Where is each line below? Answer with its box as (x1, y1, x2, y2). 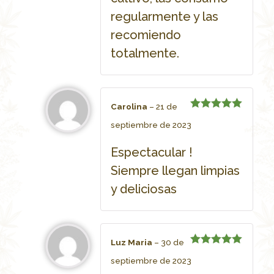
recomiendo (110, 28, 181, 43)
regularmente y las (110, 9, 218, 24)
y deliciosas (110, 181, 177, 196)
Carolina (110, 102, 149, 112)
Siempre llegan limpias (110, 163, 240, 178)
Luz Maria (110, 237, 154, 247)
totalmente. (110, 46, 179, 61)
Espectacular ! (110, 144, 193, 160)
